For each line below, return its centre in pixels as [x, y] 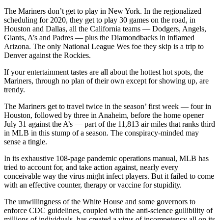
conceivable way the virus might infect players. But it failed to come [109, 176]
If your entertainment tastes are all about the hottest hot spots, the [104, 72]
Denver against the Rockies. [47, 55]
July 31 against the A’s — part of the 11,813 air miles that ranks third [110, 124]
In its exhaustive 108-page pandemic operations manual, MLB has [106, 158]
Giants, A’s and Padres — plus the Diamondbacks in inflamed [99, 37]
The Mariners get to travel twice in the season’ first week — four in [108, 106]
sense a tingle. [26, 141]
